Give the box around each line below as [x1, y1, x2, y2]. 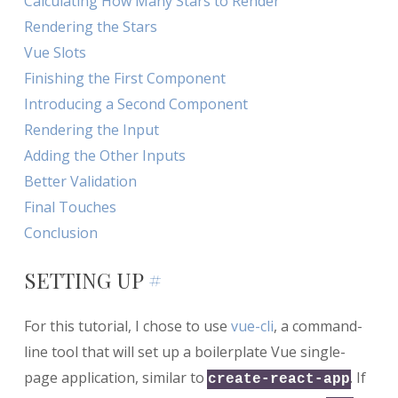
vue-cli [230, 315, 274, 336]
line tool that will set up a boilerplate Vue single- [23, 341, 346, 362]
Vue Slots [23, 42, 86, 62]
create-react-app [207, 370, 350, 387]
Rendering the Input [23, 119, 159, 139]
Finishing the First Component [23, 68, 226, 88]
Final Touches [23, 196, 116, 217]
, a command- [273, 315, 362, 336]
